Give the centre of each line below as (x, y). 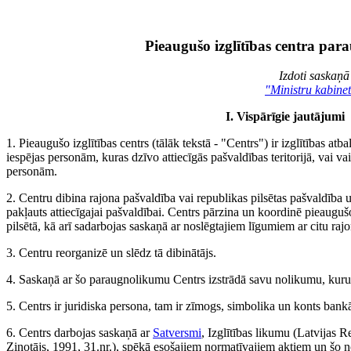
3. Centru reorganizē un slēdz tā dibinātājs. (111, 253)
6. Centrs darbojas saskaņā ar (80, 333)
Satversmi (177, 333)
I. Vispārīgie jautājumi (285, 117)
